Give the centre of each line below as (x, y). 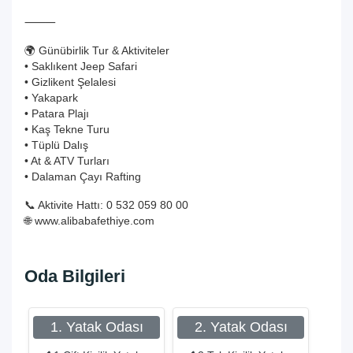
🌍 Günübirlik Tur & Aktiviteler (97, 50)
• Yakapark (51, 98)
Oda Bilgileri (75, 276)
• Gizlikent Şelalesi (70, 82)
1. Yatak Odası (97, 327)
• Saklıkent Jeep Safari (81, 66)
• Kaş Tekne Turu (67, 129)
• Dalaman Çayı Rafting (83, 176)
